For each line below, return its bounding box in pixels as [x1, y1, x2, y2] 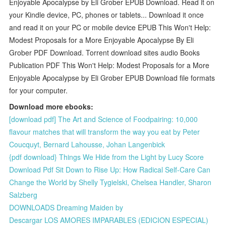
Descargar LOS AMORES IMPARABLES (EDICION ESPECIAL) [9, 214, 209, 225]
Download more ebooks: [9, 101, 94, 111]
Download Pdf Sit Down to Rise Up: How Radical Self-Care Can [9, 164, 211, 175]
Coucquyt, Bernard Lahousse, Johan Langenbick [9, 139, 165, 149]
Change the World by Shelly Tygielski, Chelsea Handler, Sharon [9, 177, 212, 187]
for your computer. [9, 85, 68, 95]
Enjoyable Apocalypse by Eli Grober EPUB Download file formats [9, 72, 215, 83]
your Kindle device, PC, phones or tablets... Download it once [9, 9, 204, 20]
